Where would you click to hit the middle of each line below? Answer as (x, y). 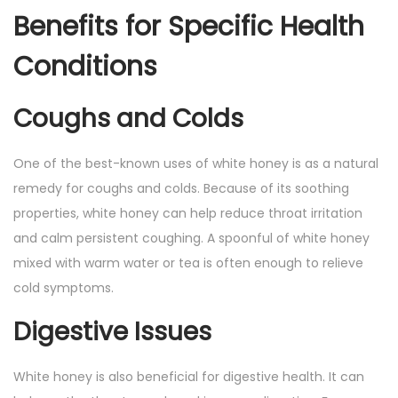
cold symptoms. (64, 288)
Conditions (85, 67)
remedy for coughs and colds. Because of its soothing (181, 189)
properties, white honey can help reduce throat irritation (188, 214)
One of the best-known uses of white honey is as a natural (196, 164)
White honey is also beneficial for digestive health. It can (189, 377)
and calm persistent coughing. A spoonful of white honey (191, 239)
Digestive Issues (112, 332)
